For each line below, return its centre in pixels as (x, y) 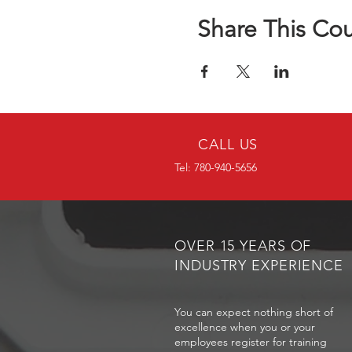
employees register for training (251, 342)
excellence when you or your (245, 327)
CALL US (228, 145)
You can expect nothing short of (254, 312)
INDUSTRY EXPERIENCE (259, 266)
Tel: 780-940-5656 (216, 167)
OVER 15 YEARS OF (243, 246)
